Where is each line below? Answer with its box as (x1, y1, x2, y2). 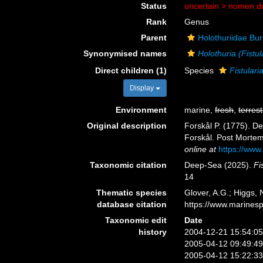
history (139, 227, 167, 237)
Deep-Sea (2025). (184, 160, 254, 170)
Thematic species (96, 188, 167, 197)
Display (130, 84, 156, 92)
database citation (97, 200, 167, 209)
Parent (141, 33, 167, 42)
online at (184, 144, 217, 154)
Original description (87, 121, 167, 130)
